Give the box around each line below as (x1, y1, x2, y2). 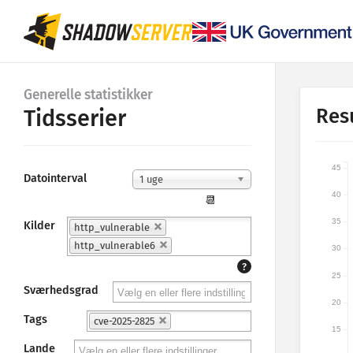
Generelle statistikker (24, 87, 153, 103)
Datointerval (24, 172, 87, 185)
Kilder (24, 219, 55, 232)
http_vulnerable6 (74, 240, 155, 251)
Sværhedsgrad (24, 284, 98, 298)
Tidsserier (24, 105, 126, 132)
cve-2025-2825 (94, 315, 155, 328)
